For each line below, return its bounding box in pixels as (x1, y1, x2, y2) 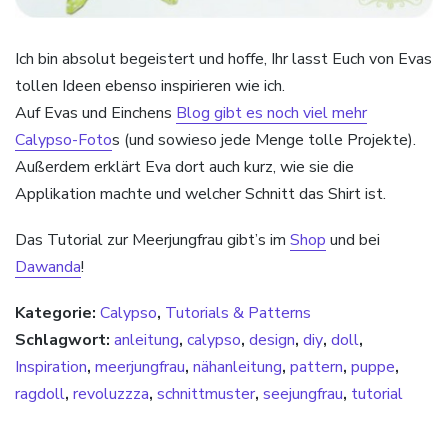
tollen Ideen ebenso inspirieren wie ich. (15, 74, 285, 97)
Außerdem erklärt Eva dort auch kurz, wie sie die (15, 155, 354, 178)
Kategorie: (15, 302, 96, 325)
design (249, 329, 295, 352)
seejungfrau (263, 383, 343, 406)
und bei (326, 229, 380, 252)
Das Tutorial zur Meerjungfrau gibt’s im (15, 229, 290, 252)
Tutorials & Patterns (165, 302, 311, 325)
